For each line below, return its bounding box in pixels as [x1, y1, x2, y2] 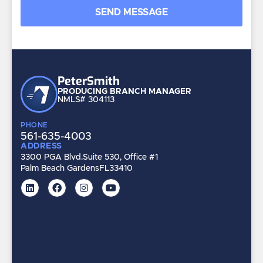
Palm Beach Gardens [21, 164, 99, 173]
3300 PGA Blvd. [21, 153, 83, 161]
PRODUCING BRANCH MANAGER [57, 87, 191, 96]
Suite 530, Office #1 [83, 153, 158, 161]
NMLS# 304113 [57, 96, 114, 104]
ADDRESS [21, 141, 62, 150]
